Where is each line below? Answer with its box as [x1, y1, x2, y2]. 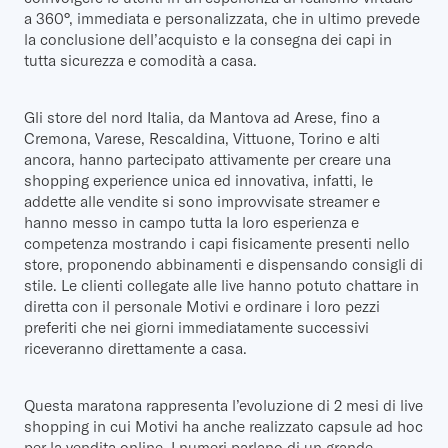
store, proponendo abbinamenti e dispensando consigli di [24, 254, 423, 274]
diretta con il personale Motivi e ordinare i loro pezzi [24, 296, 380, 316]
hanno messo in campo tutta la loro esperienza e [24, 212, 359, 232]
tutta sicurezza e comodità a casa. [24, 50, 257, 70]
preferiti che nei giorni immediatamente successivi [24, 317, 369, 337]
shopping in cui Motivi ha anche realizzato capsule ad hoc [24, 416, 423, 436]
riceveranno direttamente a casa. [24, 338, 247, 358]
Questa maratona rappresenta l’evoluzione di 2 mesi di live [24, 395, 423, 415]
